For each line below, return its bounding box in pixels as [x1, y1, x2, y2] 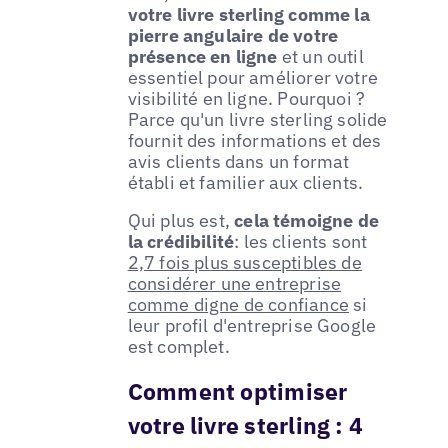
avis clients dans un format [127, 150, 350, 174]
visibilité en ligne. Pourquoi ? [127, 87, 366, 111]
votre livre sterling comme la [127, 3, 370, 27]
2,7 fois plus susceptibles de [127, 251, 362, 275]
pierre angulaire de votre [127, 24, 339, 48]
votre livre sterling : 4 [127, 410, 364, 441]
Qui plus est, [127, 209, 235, 233]
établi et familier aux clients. [127, 171, 364, 195]
